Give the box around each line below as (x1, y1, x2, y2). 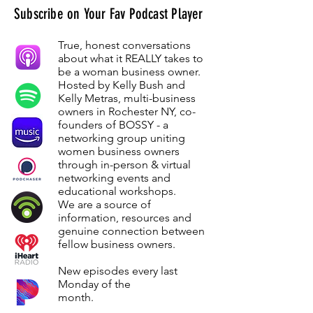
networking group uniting (58, 131, 185, 145)
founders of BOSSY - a (58, 118, 168, 131)
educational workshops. (58, 184, 176, 198)
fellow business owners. (58, 238, 178, 251)
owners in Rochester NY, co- (58, 105, 196, 118)
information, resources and (58, 211, 191, 224)
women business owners (58, 145, 180, 158)
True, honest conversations (58, 38, 191, 52)
